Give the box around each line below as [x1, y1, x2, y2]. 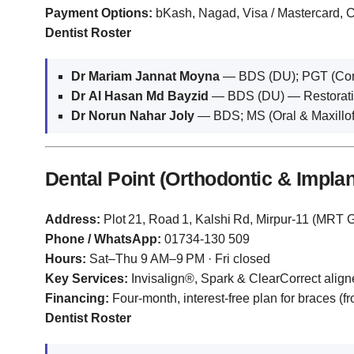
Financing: [45, 292, 109, 306]
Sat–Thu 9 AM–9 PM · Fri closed [86, 252, 270, 266]
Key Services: [45, 272, 128, 286]
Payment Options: [45, 6, 153, 21]
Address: [45, 213, 100, 227]
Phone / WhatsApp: [45, 232, 161, 247]
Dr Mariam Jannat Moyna [71, 70, 220, 84]
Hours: [45, 252, 86, 266]
